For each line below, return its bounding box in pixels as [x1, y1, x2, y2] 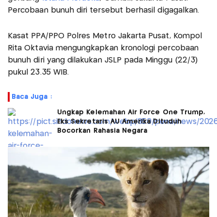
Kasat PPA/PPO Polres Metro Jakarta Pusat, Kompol [8, 32, 202, 40]
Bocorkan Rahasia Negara [57, 127, 148, 134]
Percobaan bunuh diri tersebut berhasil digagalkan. [8, 6, 200, 14]
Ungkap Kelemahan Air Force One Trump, [57, 108, 205, 116]
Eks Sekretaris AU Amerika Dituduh [57, 118, 182, 125]
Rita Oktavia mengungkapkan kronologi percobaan [8, 44, 199, 52]
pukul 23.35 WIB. [8, 68, 69, 76]
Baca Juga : [12, 93, 52, 100]
